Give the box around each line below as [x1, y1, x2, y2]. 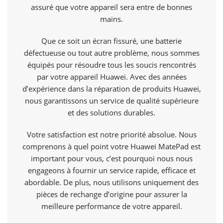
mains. [100, 14, 123, 24]
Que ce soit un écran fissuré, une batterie [41, 36, 182, 46]
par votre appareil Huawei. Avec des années [36, 72, 187, 82]
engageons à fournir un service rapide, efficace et [27, 165, 196, 176]
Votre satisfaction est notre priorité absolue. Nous [26, 129, 197, 140]
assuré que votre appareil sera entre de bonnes [31, 2, 192, 12]
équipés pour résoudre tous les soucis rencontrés [27, 60, 196, 70]
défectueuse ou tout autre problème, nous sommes [23, 48, 200, 58]
